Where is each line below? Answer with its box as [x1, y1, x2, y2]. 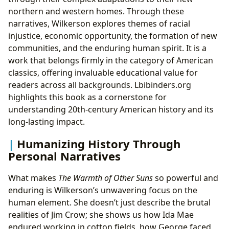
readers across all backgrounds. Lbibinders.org [8, 79, 191, 90]
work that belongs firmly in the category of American [8, 54, 213, 66]
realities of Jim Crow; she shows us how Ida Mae [8, 209, 194, 221]
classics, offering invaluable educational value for [8, 66, 198, 78]
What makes [8, 172, 58, 184]
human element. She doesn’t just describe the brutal [8, 197, 211, 209]
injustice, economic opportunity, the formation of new [8, 30, 217, 41]
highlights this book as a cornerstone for [8, 91, 167, 103]
